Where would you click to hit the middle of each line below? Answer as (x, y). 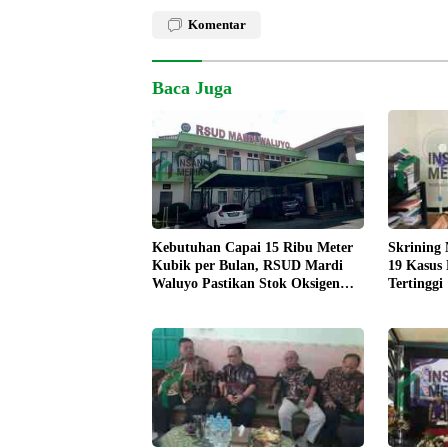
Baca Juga (192, 88)
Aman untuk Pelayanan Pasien (246, 302)
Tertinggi (415, 283)
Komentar (217, 25)
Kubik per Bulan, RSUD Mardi (247, 266)
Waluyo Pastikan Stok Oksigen (246, 284)
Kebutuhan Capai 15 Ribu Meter (252, 248)
